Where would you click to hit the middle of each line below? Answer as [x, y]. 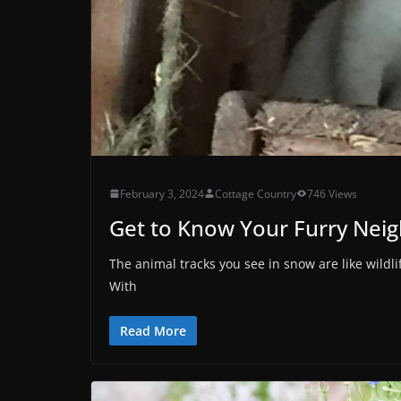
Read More [153, 330]
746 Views [332, 193]
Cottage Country [256, 193]
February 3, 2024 [162, 193]
